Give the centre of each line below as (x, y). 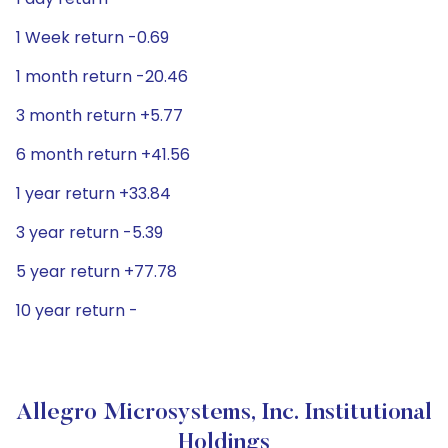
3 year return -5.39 (89, 232)
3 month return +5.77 (99, 115)
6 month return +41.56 (103, 154)
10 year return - (77, 310)
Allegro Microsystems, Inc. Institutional (224, 413)
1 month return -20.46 (102, 76)
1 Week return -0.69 (92, 37)
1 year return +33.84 (93, 193)
